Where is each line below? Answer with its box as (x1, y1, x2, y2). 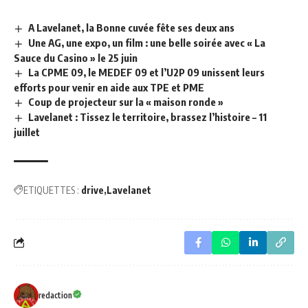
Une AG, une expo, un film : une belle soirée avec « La (28, 36, 266, 49)
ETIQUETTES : (23, 184, 79, 196)
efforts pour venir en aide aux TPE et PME (14, 81, 204, 94)
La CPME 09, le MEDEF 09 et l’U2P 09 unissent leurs (28, 66, 265, 79)
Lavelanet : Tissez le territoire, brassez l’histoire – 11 (28, 110, 267, 123)
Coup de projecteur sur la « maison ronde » (28, 96, 224, 109)
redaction (38, 289, 72, 300)
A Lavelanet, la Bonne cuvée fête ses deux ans (28, 21, 235, 34)
